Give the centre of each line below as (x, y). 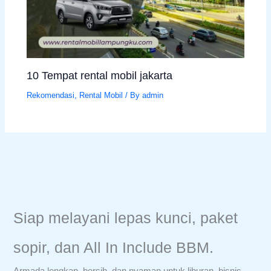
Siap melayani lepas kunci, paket (126, 218)
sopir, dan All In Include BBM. (114, 247)
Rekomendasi (51, 96)
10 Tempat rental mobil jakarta (100, 76)
